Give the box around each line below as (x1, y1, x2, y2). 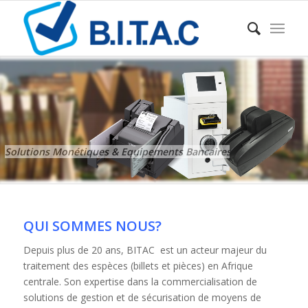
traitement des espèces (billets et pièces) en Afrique (23, 258, 253, 272)
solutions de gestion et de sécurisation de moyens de (23, 290, 261, 304)
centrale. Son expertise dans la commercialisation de (23, 274, 257, 288)
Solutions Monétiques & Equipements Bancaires (4, 144, 231, 158)
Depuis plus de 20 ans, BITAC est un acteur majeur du (23, 243, 267, 256)
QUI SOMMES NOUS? (23, 217, 162, 235)
